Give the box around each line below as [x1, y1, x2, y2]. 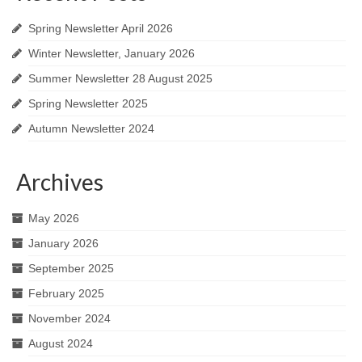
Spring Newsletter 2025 [28, 96, 148, 110]
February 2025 [28, 286, 104, 300]
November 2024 [28, 311, 111, 325]
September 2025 [28, 261, 114, 275]
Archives [16, 167, 103, 196]
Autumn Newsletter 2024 [28, 121, 154, 135]
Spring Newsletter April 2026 [28, 21, 173, 35]
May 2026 [28, 211, 79, 225]
